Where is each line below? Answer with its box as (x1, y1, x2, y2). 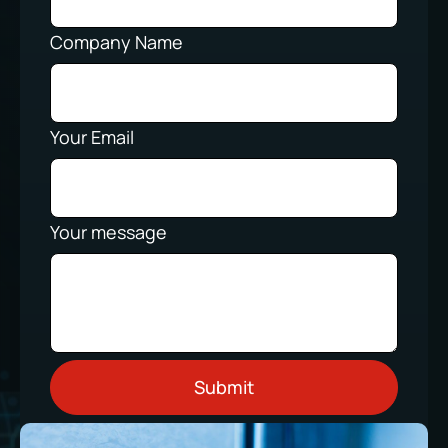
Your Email (50, 125, 134, 150)
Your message (50, 220, 167, 245)
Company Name (50, 30, 183, 55)
